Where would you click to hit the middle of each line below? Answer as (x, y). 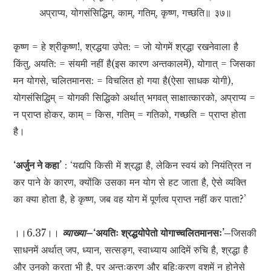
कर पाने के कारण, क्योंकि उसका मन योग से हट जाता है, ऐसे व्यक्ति (130, 182)
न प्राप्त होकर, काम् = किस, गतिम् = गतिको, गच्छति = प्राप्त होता (130, 115)
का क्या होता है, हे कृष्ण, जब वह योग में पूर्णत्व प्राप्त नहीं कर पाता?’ (130, 199)
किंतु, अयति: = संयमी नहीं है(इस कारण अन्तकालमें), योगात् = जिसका (135, 64)
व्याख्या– (78, 233)
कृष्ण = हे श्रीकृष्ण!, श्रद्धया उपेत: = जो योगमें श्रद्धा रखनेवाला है (126, 47)
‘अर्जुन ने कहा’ (38, 165)
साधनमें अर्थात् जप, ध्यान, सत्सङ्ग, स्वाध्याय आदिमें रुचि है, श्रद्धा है (131, 250)
